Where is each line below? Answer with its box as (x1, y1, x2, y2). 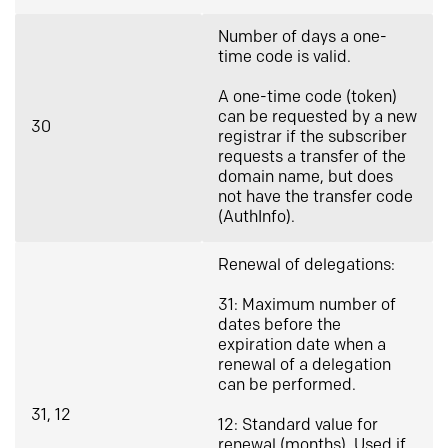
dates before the (218, 316, 341, 335)
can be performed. (218, 376, 356, 395)
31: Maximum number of (218, 296, 396, 315)
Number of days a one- (218, 28, 387, 47)
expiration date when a (218, 336, 386, 355)
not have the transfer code (218, 188, 413, 207)
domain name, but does (218, 168, 393, 187)
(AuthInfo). (218, 208, 295, 227)
